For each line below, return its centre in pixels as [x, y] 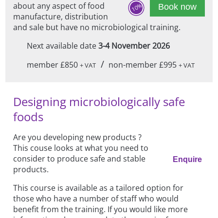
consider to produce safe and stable [80, 158]
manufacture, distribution [61, 16]
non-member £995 [144, 64]
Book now [177, 7]
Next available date [62, 45]
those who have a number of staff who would [96, 198]
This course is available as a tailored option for [99, 188]
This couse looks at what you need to [81, 148]
